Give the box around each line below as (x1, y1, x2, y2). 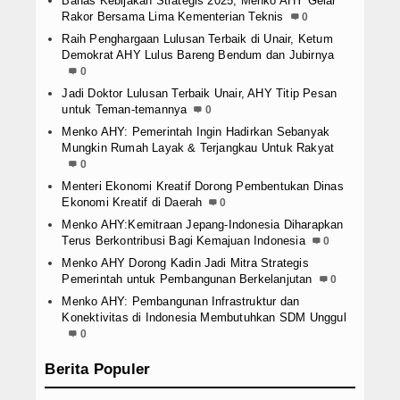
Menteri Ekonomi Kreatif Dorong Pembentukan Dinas (62, 179, 344, 194)
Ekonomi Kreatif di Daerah (62, 196, 203, 210)
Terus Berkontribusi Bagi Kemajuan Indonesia (62, 234, 305, 248)
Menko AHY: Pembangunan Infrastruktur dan (62, 295, 300, 309)
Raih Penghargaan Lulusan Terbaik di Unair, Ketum (62, 32, 333, 46)
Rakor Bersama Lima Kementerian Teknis (62, 10, 284, 24)
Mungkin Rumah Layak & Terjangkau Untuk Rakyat (62, 141, 335, 155)
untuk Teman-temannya (62, 103, 187, 117)
